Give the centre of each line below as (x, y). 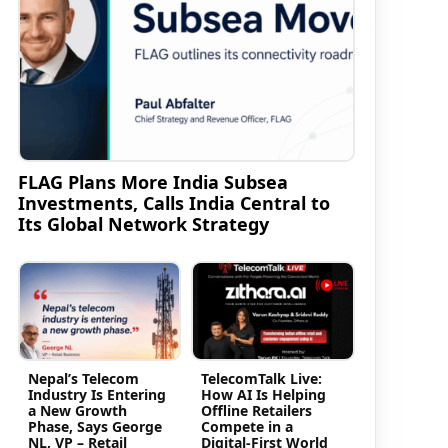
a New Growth (77, 411)
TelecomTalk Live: (262, 379)
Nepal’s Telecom (83, 379)
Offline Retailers (257, 411)
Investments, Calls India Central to (173, 202)
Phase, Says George (94, 427)
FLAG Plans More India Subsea (152, 181)
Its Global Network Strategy (143, 223)
